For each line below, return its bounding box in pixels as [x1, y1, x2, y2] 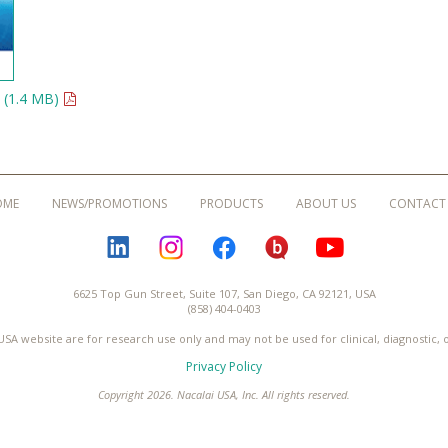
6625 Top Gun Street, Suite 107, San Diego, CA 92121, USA [72, 285, 376, 301]
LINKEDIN [163, 231, 215, 249]
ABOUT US [296, 194, 356, 212]
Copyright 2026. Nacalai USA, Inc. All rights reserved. [98, 386, 350, 402]
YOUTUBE [375, 231, 431, 249]
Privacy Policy [186, 357, 262, 375]
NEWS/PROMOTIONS [52, 194, 167, 212]
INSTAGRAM [216, 231, 283, 249]
